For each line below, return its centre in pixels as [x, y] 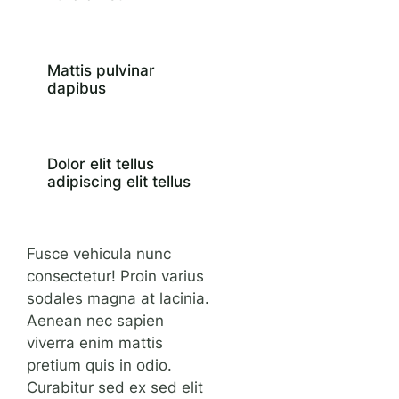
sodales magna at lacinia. [118, 299]
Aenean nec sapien [96, 321]
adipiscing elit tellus [118, 182]
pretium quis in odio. [100, 366]
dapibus [76, 88]
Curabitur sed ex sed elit [115, 388]
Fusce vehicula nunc [99, 254]
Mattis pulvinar [101, 70]
